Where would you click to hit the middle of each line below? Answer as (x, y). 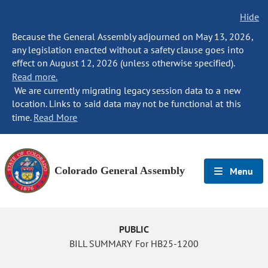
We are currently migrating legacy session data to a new (127, 90)
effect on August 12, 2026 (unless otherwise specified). (124, 63)
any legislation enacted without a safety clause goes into (128, 50)
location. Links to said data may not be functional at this (127, 103)
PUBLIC (134, 229)
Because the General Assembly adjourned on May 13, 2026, (133, 36)
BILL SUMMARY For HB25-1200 (134, 243)
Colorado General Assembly (120, 170)
